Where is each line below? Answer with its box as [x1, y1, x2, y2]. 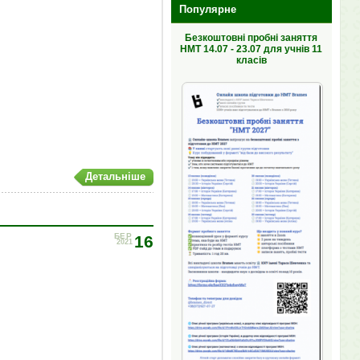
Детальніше [84, 170, 145, 182]
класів [235, 55, 267, 66]
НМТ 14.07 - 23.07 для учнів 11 [180, 43, 322, 55]
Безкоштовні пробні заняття [185, 32, 317, 43]
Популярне [178, 3, 236, 15]
